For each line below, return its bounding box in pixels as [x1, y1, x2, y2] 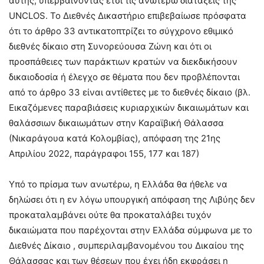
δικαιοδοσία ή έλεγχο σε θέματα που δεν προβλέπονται [9, 71, 240, 83]
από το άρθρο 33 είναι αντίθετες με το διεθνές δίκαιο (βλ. [9, 87, 250, 98]
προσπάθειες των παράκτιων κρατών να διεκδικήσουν [9, 56, 237, 68]
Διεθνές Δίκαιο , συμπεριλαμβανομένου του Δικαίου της [9, 240, 244, 252]
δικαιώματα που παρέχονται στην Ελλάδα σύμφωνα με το [9, 225, 252, 236]
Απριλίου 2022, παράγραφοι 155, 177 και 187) [9, 148, 199, 160]
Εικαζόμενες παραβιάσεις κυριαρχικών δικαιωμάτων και [9, 102, 249, 114]
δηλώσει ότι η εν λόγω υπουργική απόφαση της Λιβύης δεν [9, 194, 255, 206]
